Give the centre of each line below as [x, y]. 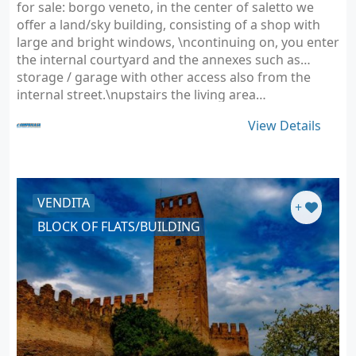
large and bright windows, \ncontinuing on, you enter [178, 42]
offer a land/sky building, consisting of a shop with [168, 25]
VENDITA [64, 203]
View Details [284, 126]
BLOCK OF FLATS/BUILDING [119, 226]
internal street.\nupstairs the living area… [141, 95]
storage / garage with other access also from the [164, 77]
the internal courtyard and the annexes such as [159, 60]
